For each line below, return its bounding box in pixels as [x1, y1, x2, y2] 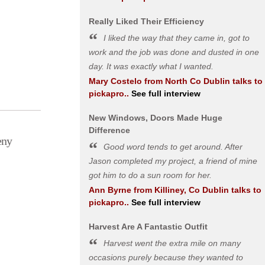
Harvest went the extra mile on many [103, 238, 241, 248]
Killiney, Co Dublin [154, 185, 229, 195]
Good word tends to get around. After [103, 142, 243, 151]
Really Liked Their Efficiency [88, 17, 204, 26]
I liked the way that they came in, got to [103, 33, 250, 43]
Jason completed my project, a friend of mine [88, 156, 257, 166]
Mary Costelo [88, 76, 142, 86]
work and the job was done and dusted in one [88, 47, 259, 57]
